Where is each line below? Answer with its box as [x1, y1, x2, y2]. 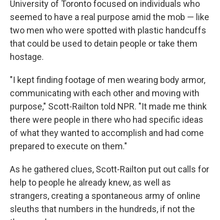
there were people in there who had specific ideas [10, 114, 203, 125]
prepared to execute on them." [10, 140, 127, 151]
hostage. [10, 51, 44, 62]
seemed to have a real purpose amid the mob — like [10, 11, 209, 22]
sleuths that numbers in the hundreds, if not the [10, 203, 195, 214]
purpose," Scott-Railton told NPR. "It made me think [10, 101, 207, 111]
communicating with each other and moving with [10, 87, 199, 98]
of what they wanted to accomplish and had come [10, 127, 204, 138]
